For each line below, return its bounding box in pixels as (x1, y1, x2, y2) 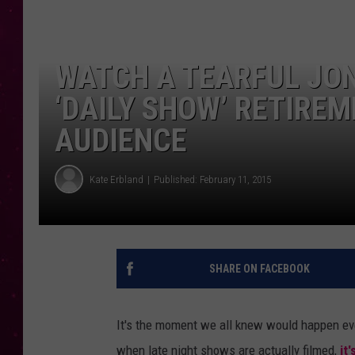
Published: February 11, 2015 (154, 173, 271, 185)
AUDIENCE (55, 122, 187, 160)
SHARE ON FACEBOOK (208, 262, 310, 276)
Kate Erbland (90, 173, 143, 185)
